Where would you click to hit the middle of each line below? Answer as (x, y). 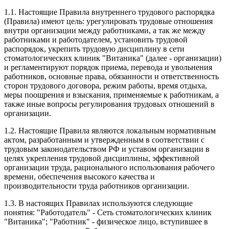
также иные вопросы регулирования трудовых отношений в (109, 104)
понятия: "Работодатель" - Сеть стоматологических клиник (108, 213)
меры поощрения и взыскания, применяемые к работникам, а (111, 95)
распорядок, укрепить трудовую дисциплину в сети (94, 49)
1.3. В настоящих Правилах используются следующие (98, 203)
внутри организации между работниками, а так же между (105, 31)
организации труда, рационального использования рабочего (109, 168)
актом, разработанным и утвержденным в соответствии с (104, 140)
